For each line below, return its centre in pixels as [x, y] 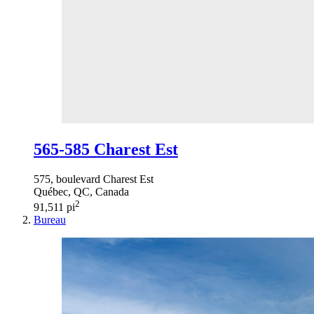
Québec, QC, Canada [81, 191]
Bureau [50, 219]
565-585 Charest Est [106, 149]
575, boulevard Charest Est [94, 179]
